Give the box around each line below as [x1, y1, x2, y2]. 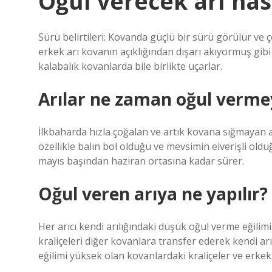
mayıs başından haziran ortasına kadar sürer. [38, 154, 244, 168]
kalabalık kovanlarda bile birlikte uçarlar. [38, 59, 222, 73]
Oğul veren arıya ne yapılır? [38, 182, 268, 205]
